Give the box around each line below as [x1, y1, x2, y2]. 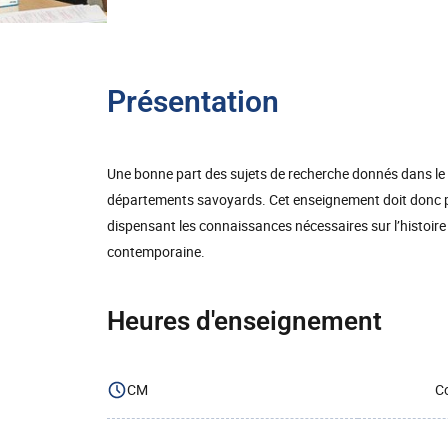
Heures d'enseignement [107, 306, 382, 336]
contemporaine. [107, 242, 205, 261]
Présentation [107, 84, 279, 119]
